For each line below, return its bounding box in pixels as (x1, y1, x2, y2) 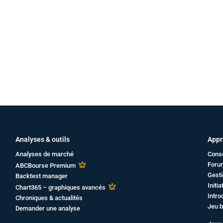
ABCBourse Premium (15, 162, 76, 170)
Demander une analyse (15, 205, 80, 213)
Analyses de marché (15, 150, 74, 158)
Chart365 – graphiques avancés (15, 184, 106, 192)
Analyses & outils (15, 135, 70, 144)
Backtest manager (15, 172, 68, 180)
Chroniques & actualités (15, 194, 83, 202)
